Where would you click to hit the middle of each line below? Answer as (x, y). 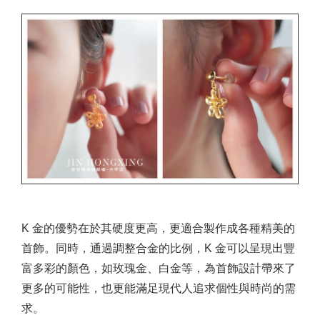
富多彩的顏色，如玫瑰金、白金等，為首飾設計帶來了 (159, 269)
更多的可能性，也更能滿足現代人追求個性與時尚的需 (159, 289)
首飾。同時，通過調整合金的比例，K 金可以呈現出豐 (158, 249)
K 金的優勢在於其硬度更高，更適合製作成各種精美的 (158, 229)
